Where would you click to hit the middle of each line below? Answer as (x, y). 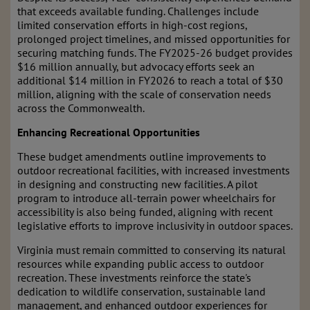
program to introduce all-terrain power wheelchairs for (146, 198)
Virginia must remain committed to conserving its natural (152, 250)
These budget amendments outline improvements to (142, 156)
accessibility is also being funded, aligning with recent (145, 212)
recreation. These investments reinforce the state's (134, 277)
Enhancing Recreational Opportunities (109, 132)
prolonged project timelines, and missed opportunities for (154, 39)
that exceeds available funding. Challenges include (138, 11)
